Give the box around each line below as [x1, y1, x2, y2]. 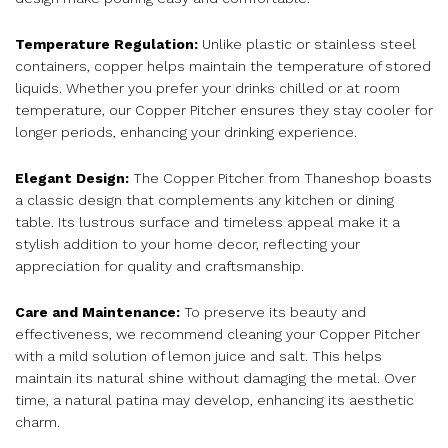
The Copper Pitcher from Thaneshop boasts [129, 169, 432, 186]
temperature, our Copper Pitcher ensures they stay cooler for [15, 102, 433, 119]
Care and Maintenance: [15, 303, 180, 320]
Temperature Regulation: [15, 36, 198, 53]
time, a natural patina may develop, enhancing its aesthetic [15, 391, 414, 408]
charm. [15, 413, 60, 430]
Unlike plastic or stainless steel [198, 36, 416, 53]
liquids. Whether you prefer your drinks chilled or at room [15, 80, 400, 97]
